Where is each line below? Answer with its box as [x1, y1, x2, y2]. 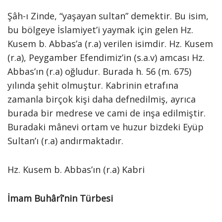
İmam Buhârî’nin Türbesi [7, 192, 113, 204]
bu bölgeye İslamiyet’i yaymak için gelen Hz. [7, 24, 193, 36]
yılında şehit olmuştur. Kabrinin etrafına [7, 79, 178, 91]
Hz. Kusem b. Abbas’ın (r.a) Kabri [7, 164, 145, 175]
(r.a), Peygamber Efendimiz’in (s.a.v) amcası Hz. [7, 52, 205, 63]
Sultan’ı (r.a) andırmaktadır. [7, 135, 123, 147]
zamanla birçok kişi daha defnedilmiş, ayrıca [7, 93, 196, 105]
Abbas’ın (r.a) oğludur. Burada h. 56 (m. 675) [7, 65, 191, 77]
